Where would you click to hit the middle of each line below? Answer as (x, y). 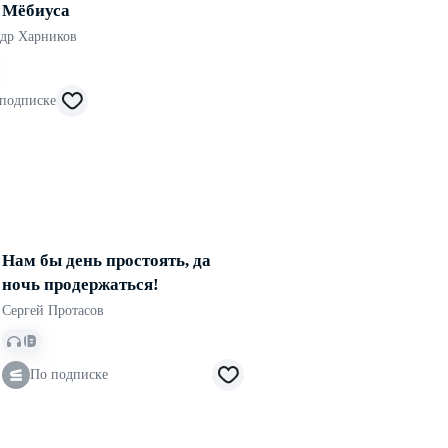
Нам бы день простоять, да (106, 260)
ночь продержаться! (80, 284)
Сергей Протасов (53, 310)
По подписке (69, 374)
